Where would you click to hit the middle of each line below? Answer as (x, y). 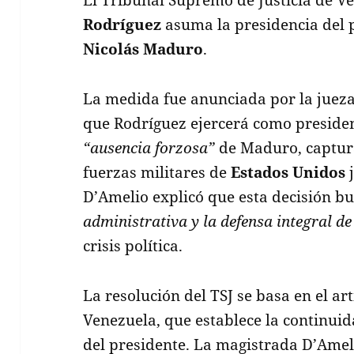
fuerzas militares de (157, 172)
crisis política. (133, 245)
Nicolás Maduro (143, 49)
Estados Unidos (288, 172)
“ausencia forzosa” (149, 147)
